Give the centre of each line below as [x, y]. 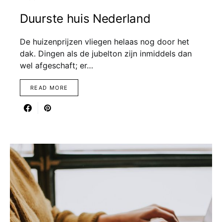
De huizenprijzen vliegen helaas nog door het [105, 42]
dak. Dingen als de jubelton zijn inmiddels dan [106, 54]
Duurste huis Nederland [85, 19]
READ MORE [49, 88]
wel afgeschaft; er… [56, 65]
